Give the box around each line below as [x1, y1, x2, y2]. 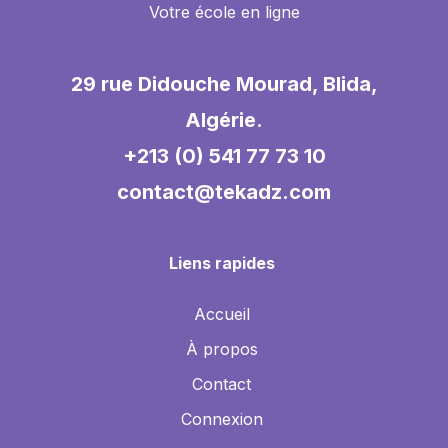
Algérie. [185, 108, 263, 133]
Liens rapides [168, 253, 275, 274]
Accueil [193, 304, 250, 325]
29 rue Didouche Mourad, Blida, [70, 72, 378, 97]
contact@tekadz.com [117, 180, 331, 205]
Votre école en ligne [148, 2, 300, 23]
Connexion [180, 409, 263, 430]
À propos [185, 339, 258, 360]
